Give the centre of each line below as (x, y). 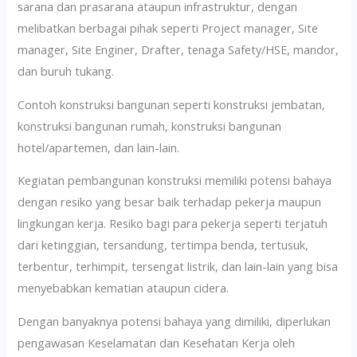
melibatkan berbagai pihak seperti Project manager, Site (168, 28)
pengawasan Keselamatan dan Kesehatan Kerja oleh (157, 342)
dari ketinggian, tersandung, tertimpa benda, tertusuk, (163, 245)
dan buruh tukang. (66, 71)
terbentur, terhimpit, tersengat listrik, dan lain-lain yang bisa (178, 267)
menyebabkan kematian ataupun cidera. (124, 288)
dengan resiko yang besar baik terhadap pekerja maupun (170, 202)
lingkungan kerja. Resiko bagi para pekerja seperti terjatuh (173, 224)
